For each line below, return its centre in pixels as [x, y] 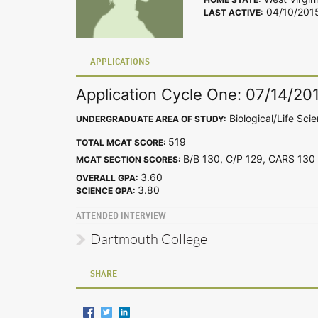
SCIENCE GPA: [107, 190]
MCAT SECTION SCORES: [130, 159]
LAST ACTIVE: [234, 12]
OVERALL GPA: [108, 177]
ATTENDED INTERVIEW [121, 216]
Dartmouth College [149, 239]
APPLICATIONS [120, 62]
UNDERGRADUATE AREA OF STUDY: [151, 119]
